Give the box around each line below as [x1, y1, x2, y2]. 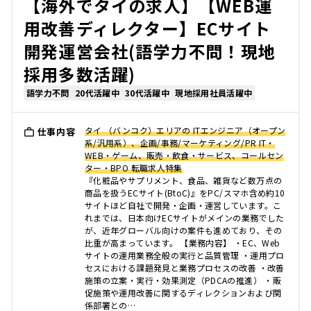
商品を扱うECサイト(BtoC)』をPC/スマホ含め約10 [85, 187, 285, 199]
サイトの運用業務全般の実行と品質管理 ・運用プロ [85, 249, 285, 261]
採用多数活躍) [24, 62, 136, 86]
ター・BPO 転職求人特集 [85, 162, 183, 174]
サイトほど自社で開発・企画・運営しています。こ [85, 199, 282, 211]
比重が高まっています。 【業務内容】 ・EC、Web [85, 237, 280, 249]
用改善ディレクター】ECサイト [24, 16, 271, 40]
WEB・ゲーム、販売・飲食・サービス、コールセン [85, 149, 284, 161]
